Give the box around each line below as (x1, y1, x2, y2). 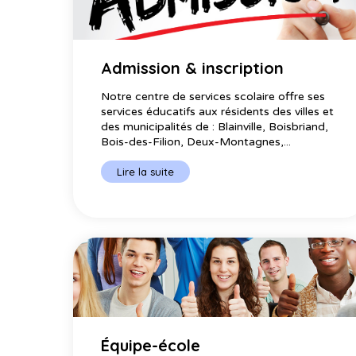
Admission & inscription (101, 57, 284, 78)
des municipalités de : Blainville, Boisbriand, (101, 119, 328, 133)
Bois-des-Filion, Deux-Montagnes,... (101, 134, 291, 149)
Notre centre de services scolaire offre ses (101, 89, 325, 103)
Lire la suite (117, 164, 174, 178)
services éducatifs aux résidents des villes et (101, 104, 334, 118)
